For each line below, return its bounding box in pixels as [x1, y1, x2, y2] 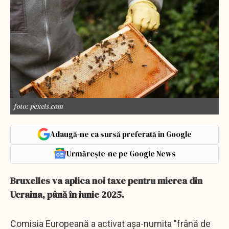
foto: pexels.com [14, 101, 63, 111]
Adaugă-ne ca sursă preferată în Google [50, 128, 192, 140]
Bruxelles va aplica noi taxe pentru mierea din [10, 174, 202, 187]
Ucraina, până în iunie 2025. [10, 188, 124, 201]
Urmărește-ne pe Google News [66, 148, 176, 159]
